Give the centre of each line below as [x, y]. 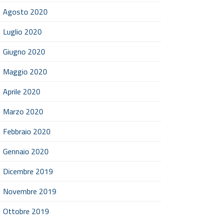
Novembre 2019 [30, 191]
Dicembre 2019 [28, 171]
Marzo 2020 [23, 111]
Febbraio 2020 [27, 131]
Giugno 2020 [24, 52]
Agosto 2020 [25, 12]
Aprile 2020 [22, 91]
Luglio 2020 [22, 32]
